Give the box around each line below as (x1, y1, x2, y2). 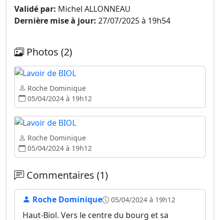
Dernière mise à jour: (14, 15, 96, 26)
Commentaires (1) (24, 168, 108, 182)
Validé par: (14, 3, 56, 14)
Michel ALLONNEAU (56, 3, 131, 14)
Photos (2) (24, 45, 72, 58)
